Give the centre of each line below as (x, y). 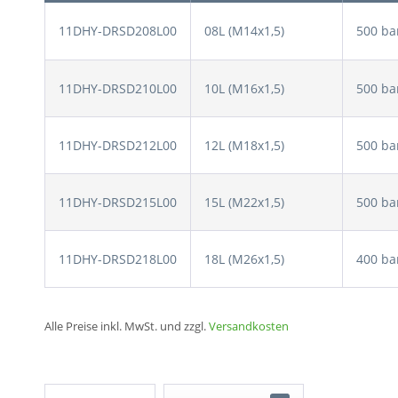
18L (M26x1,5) (244, 259)
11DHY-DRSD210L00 (118, 89)
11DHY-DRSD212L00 (118, 146)
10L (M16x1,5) (244, 89)
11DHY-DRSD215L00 (118, 203)
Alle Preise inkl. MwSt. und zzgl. (127, 326)
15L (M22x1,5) (244, 203)
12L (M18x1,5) (244, 146)
